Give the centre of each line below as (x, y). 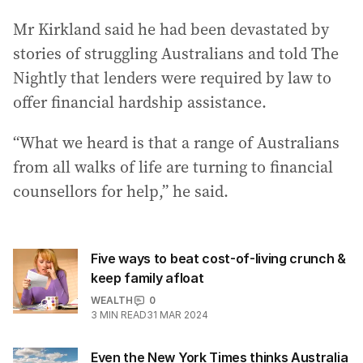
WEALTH (112, 300)
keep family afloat (147, 278)
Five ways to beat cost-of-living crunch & (218, 258)
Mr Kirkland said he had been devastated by (171, 29)
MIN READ (123, 315)
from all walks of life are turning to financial (173, 167)
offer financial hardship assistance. (140, 102)
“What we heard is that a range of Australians (176, 143)
